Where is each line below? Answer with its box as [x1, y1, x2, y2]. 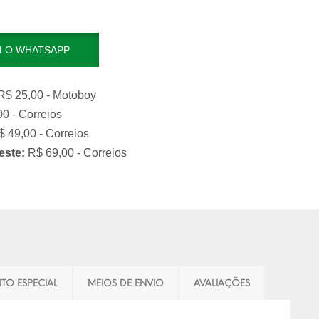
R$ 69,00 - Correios [25, 147, 127, 159]
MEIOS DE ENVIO [88, 278, 164, 288]
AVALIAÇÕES [194, 278, 250, 288]
